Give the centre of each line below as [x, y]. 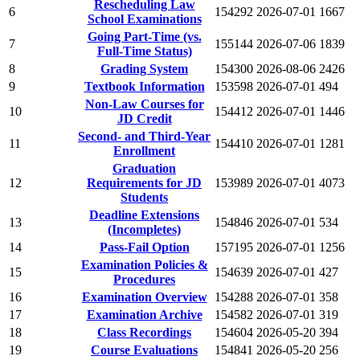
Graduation [144, 168]
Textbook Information [144, 86]
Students [144, 197]
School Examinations [144, 18]
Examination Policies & [144, 264]
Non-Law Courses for [144, 104]
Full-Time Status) [144, 51]
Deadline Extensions [144, 215]
